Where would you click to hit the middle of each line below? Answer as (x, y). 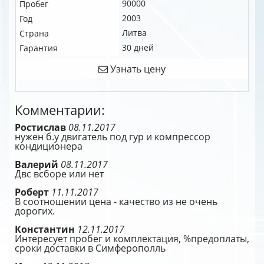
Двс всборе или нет (59, 174)
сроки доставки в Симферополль (90, 248)
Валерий (38, 164)
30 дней (138, 47)
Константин (46, 229)
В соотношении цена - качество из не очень (116, 202)
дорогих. (35, 211)
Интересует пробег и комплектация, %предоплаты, (132, 239)
